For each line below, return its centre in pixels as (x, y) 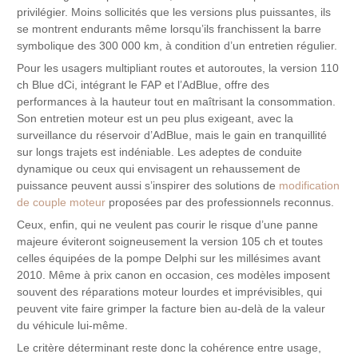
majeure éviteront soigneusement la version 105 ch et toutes (170, 241)
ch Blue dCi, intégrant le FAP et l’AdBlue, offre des (143, 85)
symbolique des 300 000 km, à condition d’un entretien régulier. (177, 46)
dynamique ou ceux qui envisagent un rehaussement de (159, 169)
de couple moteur (62, 202)
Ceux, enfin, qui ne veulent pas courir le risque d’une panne (168, 225)
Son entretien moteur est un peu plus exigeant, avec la (155, 118)
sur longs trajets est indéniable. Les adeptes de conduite (160, 152)
